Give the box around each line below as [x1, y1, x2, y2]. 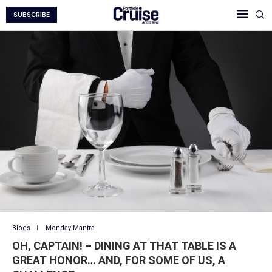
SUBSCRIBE [13, 11, 50, 19]
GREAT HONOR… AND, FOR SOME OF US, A [12, 253, 225, 267]
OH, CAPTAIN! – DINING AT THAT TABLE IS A [12, 239, 236, 252]
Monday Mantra [46, 223, 95, 232]
